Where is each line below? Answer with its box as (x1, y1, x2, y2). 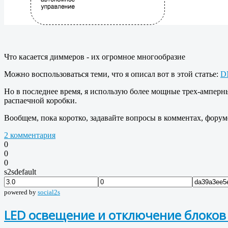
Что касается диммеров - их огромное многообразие (4, 52, 185, 62)
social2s (38, 188, 60, 196)
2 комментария (4, 131, 55, 140)
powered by (4, 188, 38, 196)
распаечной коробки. (4, 96, 77, 105)
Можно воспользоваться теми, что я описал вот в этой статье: (4, 70, 220, 79)
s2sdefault (4, 167, 36, 177)
